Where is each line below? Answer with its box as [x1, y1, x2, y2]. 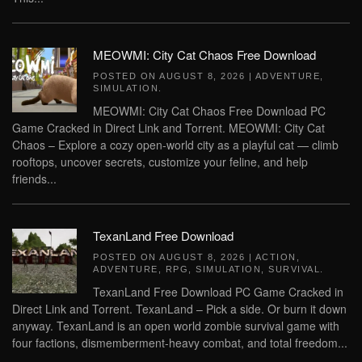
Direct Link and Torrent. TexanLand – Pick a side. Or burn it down [12, 301, 347, 317]
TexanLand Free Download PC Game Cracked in [93, 284, 343, 300]
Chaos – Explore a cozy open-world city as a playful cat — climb [12, 137, 339, 153]
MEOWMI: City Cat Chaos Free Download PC [93, 103, 326, 119]
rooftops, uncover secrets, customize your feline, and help [12, 154, 308, 170]
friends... [12, 170, 57, 187]
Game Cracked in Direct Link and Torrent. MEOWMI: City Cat [12, 120, 325, 136]
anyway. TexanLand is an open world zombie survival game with [12, 318, 339, 334]
